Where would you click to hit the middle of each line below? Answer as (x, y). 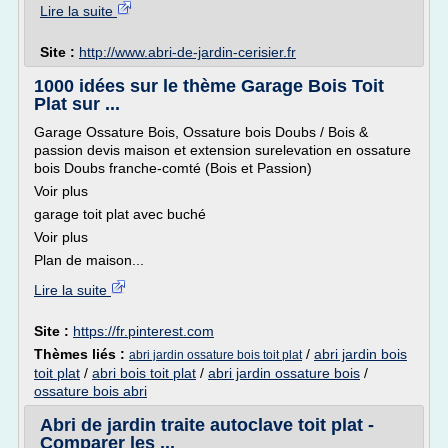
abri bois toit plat (144, 373)
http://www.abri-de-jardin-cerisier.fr (187, 52)
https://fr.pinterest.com (143, 331)
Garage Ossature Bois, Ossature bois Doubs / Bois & (201, 132)
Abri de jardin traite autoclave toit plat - (207, 425)
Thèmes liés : (81, 354)
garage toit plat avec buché (120, 214)
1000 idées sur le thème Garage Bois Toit (209, 86)
